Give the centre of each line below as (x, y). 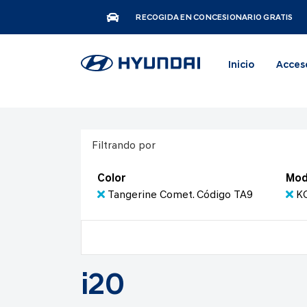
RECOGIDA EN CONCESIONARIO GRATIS (214, 18)
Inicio (241, 65)
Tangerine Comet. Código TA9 (180, 195)
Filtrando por (124, 146)
